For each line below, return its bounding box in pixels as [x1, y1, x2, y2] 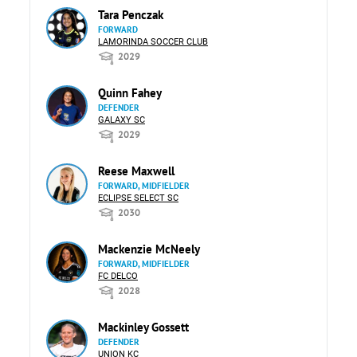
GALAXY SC [98, 114, 145, 125]
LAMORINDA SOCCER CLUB [98, 36, 208, 47]
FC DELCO [98, 270, 138, 281]
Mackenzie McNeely [98, 241, 200, 257]
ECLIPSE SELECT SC [98, 192, 178, 203]
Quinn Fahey [98, 84, 162, 100]
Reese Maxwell [98, 163, 175, 178]
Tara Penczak [98, 6, 163, 22]
